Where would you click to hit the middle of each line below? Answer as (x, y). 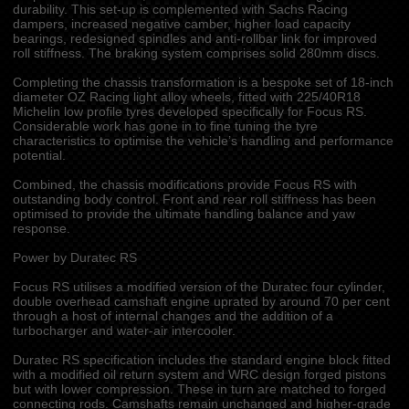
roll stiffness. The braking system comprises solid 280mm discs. (196, 53)
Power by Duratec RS (74, 258)
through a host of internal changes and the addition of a (173, 316)
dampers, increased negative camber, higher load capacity (181, 24)
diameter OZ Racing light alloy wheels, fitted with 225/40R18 (186, 97)
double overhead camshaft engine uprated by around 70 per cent (201, 302)
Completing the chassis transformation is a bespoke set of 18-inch (203, 83)
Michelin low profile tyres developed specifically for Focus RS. (189, 112)
